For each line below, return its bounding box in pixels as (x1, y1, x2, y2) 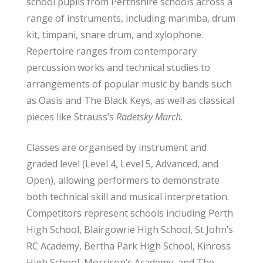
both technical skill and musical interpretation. (26, 190, 229, 203)
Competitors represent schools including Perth (26, 206, 233, 220)
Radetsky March (116, 110, 181, 123)
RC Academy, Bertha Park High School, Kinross (26, 239, 231, 252)
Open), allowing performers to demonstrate (26, 173, 220, 187)
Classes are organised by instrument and (26, 140, 207, 154)
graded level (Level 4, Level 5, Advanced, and (26, 157, 218, 170)
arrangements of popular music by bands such (26, 77, 232, 90)
